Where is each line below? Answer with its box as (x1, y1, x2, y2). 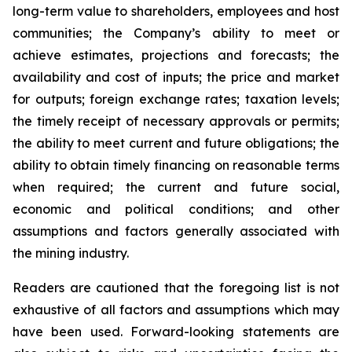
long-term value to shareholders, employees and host (13, 3, 339, 19)
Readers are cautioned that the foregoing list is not (13, 280, 339, 295)
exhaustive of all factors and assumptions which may (13, 302, 339, 317)
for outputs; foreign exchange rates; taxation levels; (13, 91, 339, 107)
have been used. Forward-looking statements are (13, 324, 339, 339)
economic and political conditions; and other (13, 201, 339, 217)
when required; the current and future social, (13, 179, 339, 195)
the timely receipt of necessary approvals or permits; (13, 113, 339, 129)
